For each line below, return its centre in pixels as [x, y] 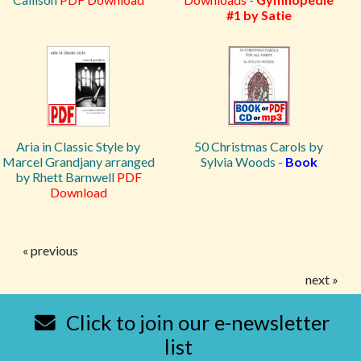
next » [322, 279]
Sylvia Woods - [243, 162]
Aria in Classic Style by [78, 146]
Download [78, 192]
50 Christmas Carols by [259, 146]
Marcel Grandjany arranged [78, 162]
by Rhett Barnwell [66, 177]
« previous [50, 250]
